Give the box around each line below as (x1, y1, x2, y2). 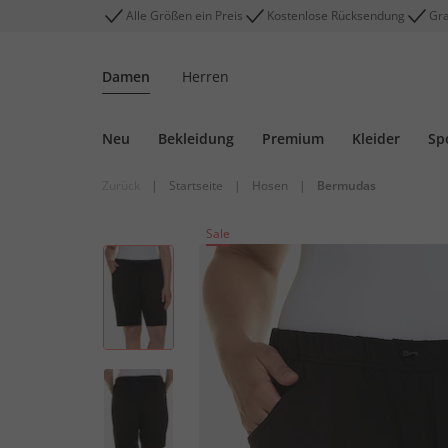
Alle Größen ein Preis (126, 7, 243, 24)
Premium (262, 129, 324, 148)
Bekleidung (158, 129, 234, 148)
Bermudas (317, 177, 376, 194)
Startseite (169, 177, 223, 194)
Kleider (352, 129, 400, 148)
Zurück (102, 177, 140, 194)
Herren (182, 67, 229, 86)
